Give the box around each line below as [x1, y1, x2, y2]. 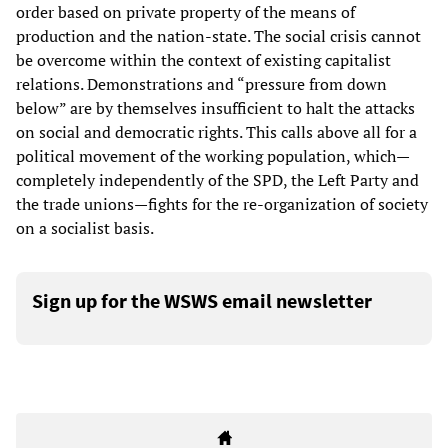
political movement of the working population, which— [16, 145, 410, 168]
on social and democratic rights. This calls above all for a [16, 121, 417, 144]
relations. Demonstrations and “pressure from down [16, 73, 387, 96]
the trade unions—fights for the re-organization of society [16, 193, 428, 216]
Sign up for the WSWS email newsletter [32, 288, 372, 314]
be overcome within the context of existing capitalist [16, 49, 391, 72]
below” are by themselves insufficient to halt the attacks [16, 97, 415, 120]
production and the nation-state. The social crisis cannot [16, 25, 421, 48]
